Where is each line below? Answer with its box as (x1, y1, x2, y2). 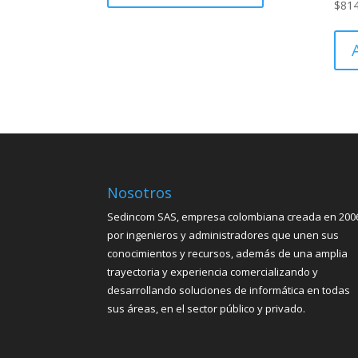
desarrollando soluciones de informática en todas (107, 282, 351, 297)
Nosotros (107, 182, 173, 202)
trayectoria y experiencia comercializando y (107, 264, 319, 279)
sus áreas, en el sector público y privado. (107, 300, 306, 316)
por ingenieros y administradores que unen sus (107, 227, 340, 242)
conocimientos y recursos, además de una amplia (107, 245, 348, 261)
